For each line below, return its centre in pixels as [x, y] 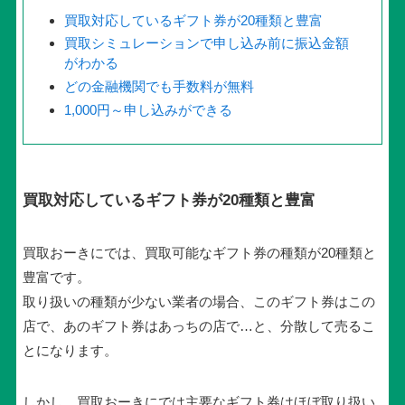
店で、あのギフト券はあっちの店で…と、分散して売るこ [198, 325]
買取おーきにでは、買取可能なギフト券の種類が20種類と [199, 252]
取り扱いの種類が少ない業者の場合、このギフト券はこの [198, 301]
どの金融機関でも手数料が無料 [159, 87]
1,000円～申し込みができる [148, 109]
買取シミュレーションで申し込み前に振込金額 [206, 43]
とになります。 [70, 350]
